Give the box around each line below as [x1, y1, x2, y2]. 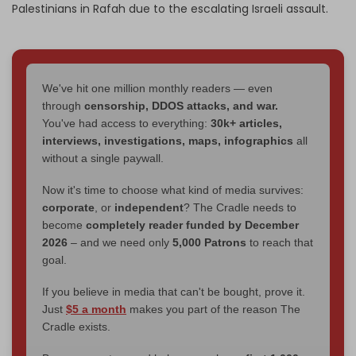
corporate [42, 200, 95, 214]
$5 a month [66, 302, 126, 315]
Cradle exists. [42, 319, 110, 333]
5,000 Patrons [172, 235, 246, 249]
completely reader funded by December [86, 218, 299, 231]
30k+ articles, [211, 116, 282, 130]
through [42, 99, 84, 112]
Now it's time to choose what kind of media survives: [42, 183, 304, 196]
